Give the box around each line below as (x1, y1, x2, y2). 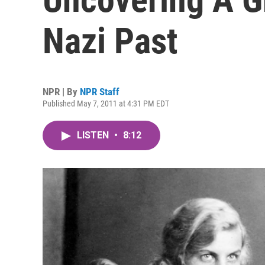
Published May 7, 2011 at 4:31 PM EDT (43, 99, 169, 108)
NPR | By (43, 86, 80, 98)
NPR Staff (80, 86, 119, 98)
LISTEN (77, 130, 111, 141)
